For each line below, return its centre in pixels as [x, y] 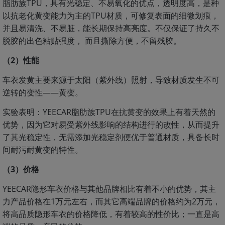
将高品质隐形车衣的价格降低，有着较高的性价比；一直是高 [111, 214]
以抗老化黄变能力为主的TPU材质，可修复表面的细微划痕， [111, 16]
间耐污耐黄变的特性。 [43, 150]
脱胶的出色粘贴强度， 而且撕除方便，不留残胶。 [92, 41]
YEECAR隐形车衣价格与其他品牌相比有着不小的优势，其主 [109, 189]
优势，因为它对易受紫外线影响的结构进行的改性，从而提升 [111, 125]
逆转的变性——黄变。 [43, 92]
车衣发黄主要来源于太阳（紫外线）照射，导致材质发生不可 [111, 80]
